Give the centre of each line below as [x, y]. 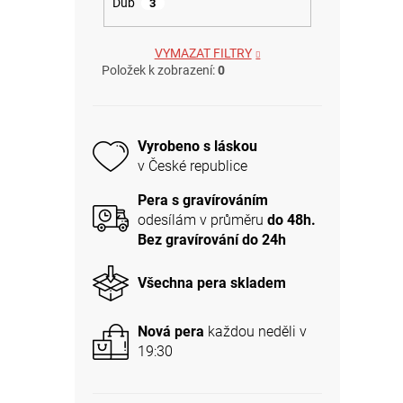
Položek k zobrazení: [160, 70]
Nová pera [171, 332]
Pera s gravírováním [203, 200]
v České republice [193, 166]
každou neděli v [255, 332]
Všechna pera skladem [212, 283]
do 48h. [290, 219]
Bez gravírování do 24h [212, 239]
